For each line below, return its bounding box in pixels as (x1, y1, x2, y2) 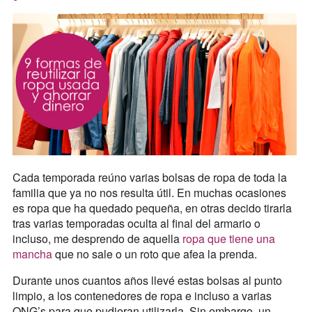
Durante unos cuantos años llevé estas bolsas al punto (12, 272, 282, 288)
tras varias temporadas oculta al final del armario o (12, 214, 260, 231)
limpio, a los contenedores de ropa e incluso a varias (12, 287, 272, 304)
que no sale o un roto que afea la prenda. (52, 245, 257, 262)
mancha (12, 245, 52, 262)
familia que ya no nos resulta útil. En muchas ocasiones (12, 184, 286, 201)
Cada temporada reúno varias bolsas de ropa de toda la (12, 169, 287, 185)
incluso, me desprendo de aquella (12, 230, 182, 247)
